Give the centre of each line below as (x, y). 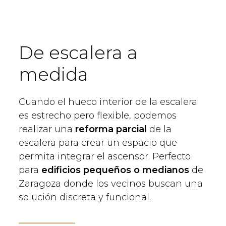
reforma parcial (111, 129)
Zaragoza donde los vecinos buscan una (111, 183)
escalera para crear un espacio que (98, 143)
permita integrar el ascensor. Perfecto (105, 156)
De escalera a (78, 52)
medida (53, 74)
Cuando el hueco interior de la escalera (108, 102)
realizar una (47, 129)
